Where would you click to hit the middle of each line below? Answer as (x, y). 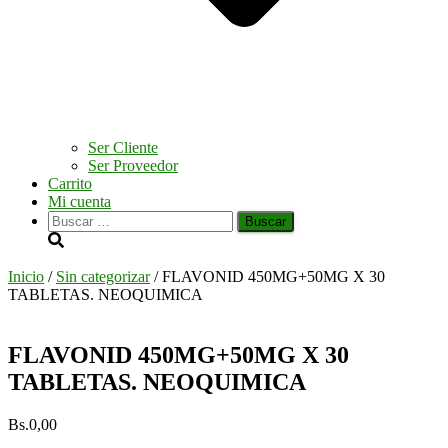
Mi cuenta (79, 201)
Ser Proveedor (133, 165)
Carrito (70, 183)
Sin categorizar (103, 276)
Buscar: (71, 218)
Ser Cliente (123, 147)
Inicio (26, 276)
